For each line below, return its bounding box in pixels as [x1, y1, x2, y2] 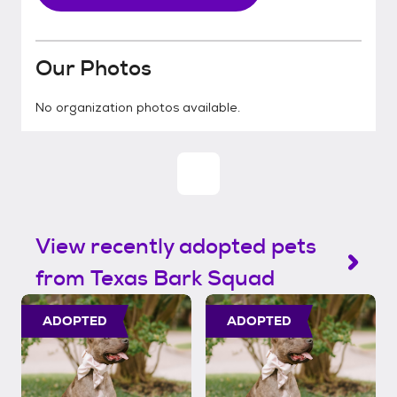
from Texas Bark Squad [35, 264, 275, 292]
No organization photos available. [35, 99, 240, 115]
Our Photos [35, 54, 152, 82]
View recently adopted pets [35, 232, 316, 261]
